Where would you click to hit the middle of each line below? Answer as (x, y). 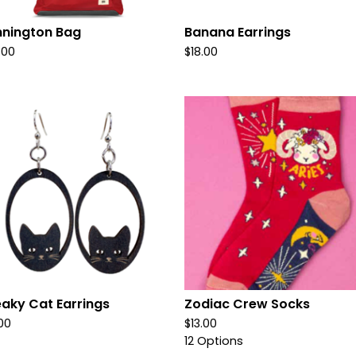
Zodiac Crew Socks (247, 304)
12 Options (214, 341)
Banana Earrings (238, 32)
